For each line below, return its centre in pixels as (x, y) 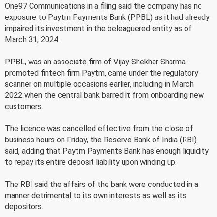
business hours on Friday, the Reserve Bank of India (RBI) (101, 139)
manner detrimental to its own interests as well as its (96, 195)
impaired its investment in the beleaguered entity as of (98, 28)
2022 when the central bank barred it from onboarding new (104, 95)
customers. (24, 106)
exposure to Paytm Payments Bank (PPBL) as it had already (107, 17)
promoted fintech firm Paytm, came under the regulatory (101, 73)
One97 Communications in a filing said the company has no (103, 6)
